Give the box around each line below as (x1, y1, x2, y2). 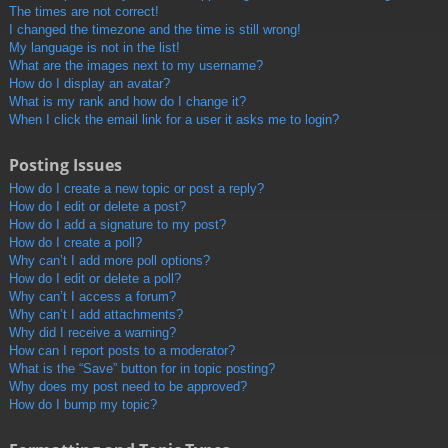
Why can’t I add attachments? (9, 307, 183, 323)
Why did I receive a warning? (9, 325, 176, 341)
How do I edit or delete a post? (9, 199, 186, 215)
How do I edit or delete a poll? (9, 271, 181, 287)
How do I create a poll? (9, 235, 142, 251)
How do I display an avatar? (9, 76, 170, 92)
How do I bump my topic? (9, 397, 157, 413)
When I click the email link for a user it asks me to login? (9, 112, 339, 128)
